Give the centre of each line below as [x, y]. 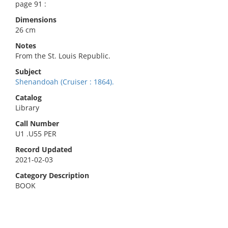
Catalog [28, 97]
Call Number [37, 123]
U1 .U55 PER [36, 134]
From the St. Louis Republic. [63, 56]
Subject [28, 72]
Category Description [52, 175]
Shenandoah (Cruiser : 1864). [65, 82]
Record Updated [44, 149]
